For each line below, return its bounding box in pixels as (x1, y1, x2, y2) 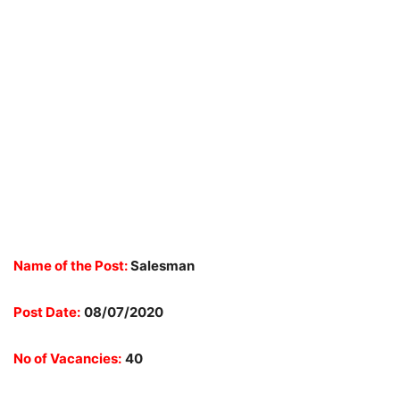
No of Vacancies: (13, 350, 121, 367)
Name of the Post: (13, 257, 128, 274)
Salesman (128, 257, 195, 274)
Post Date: (13, 304, 80, 321)
